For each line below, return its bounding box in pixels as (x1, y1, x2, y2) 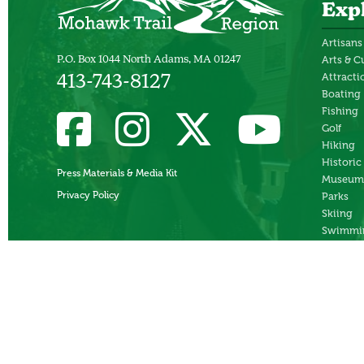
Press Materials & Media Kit (57, 167, 177, 180)
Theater (322, 241, 360, 254)
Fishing (322, 105, 358, 118)
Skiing (322, 207, 353, 220)
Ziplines (322, 288, 360, 301)
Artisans (322, 37, 362, 50)
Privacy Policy (57, 189, 119, 201)
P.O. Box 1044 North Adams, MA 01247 (57, 54, 240, 66)
